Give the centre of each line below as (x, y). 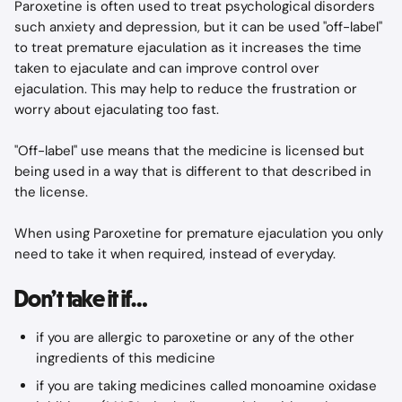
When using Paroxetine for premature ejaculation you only (201, 233)
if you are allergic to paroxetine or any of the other (197, 337)
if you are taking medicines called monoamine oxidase (208, 386)
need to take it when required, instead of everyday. (175, 254)
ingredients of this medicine (126, 358)
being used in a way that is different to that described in (195, 171)
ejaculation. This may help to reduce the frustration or (188, 89)
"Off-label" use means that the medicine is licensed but (191, 151)
